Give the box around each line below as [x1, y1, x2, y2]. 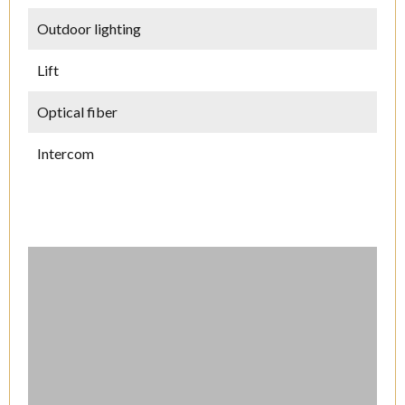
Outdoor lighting [37, 20, 141, 37]
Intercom [37, 145, 94, 162]
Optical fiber [37, 103, 118, 120]
